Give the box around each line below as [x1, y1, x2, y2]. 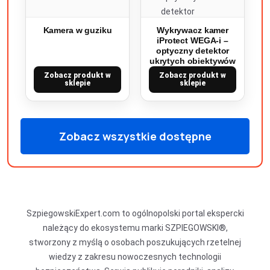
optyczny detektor [155, 46, 230, 55]
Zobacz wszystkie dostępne [58, 129, 212, 143]
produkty [110, 163, 160, 177]
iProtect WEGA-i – [157, 36, 228, 45]
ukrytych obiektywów [149, 56, 236, 66]
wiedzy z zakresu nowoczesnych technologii [49, 252, 221, 262]
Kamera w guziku [43, 25, 112, 35]
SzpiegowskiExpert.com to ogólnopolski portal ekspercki [26, 209, 244, 218]
